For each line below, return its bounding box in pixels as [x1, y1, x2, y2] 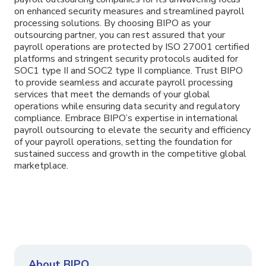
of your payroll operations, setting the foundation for [14, 135, 232, 149]
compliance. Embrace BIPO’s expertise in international [14, 112, 238, 125]
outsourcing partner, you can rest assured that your [14, 28, 225, 42]
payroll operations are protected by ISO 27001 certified [14, 40, 249, 54]
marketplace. [14, 159, 68, 173]
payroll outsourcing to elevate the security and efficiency [14, 123, 251, 137]
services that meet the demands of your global [14, 88, 210, 102]
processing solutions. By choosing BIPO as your [14, 17, 211, 30]
